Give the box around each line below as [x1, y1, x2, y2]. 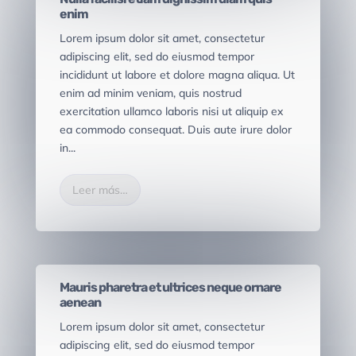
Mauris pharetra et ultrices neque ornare [59, 280, 281, 296]
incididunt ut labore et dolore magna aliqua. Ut [59, 68, 295, 83]
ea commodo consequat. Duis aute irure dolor [59, 122, 292, 137]
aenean [59, 295, 101, 311]
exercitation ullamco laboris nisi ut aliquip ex [59, 104, 284, 119]
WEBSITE [212, 231, 275, 246]
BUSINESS [119, 231, 188, 246]
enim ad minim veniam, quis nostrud [59, 86, 242, 101]
